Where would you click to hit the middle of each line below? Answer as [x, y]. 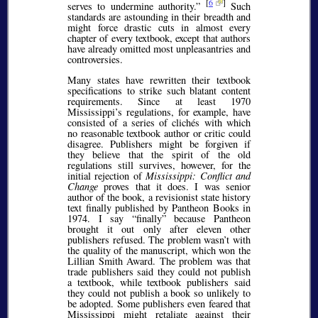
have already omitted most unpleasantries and [159, 48]
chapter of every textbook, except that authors [159, 38]
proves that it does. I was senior [174, 187]
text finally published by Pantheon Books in [159, 208]
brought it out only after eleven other [159, 229]
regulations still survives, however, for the [159, 165]
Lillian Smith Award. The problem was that [159, 261]
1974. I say [100, 219]
